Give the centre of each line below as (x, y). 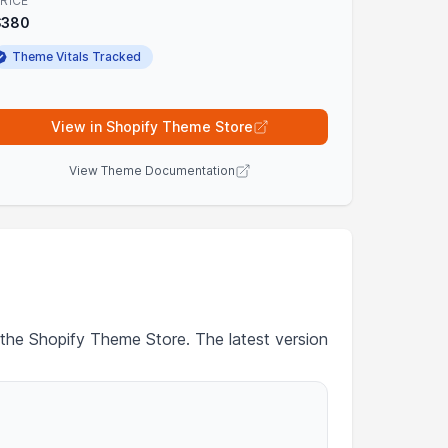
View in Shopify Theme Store (152, 126)
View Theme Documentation (152, 170)
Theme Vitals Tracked (76, 56)
